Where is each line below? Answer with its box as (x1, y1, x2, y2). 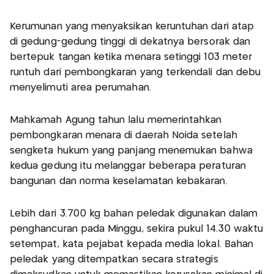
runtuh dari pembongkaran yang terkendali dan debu (10, 67, 261, 77)
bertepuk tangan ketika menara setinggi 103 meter (10, 52, 253, 62)
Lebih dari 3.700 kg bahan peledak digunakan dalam (10, 209, 258, 218)
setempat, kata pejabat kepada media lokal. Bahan (10, 239, 254, 249)
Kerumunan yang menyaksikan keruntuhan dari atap (10, 21, 254, 31)
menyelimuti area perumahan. (10, 83, 151, 92)
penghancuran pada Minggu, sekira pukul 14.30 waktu (10, 224, 264, 234)
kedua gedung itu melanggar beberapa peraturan (10, 161, 246, 171)
